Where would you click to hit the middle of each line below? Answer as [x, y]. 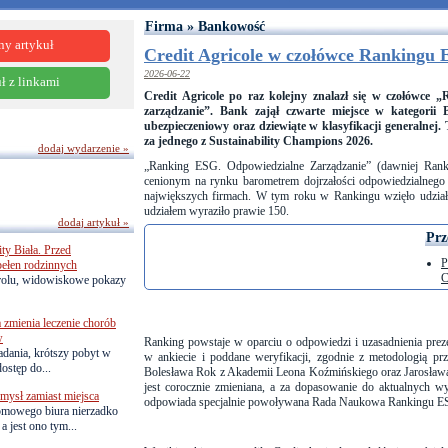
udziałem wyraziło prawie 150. [216, 211]
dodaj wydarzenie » [83, 147]
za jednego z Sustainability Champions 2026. [258, 141]
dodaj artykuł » [93, 221]
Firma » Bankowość [205, 26]
